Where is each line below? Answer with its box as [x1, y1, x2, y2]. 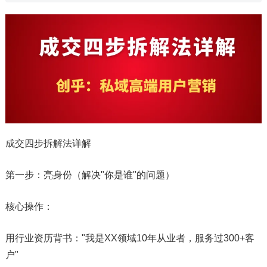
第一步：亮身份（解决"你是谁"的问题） [5, 169, 175, 180]
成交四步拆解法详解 [5, 138, 91, 148]
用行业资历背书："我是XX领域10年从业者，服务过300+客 [5, 232, 254, 243]
